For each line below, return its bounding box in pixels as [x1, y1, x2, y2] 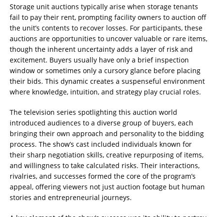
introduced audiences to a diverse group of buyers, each [10, 118, 193, 128]
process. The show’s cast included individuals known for [10, 139, 192, 149]
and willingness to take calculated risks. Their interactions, [10, 161, 200, 170]
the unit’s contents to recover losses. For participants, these [10, 23, 202, 33]
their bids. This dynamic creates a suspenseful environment [10, 77, 205, 86]
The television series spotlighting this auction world [10, 108, 177, 117]
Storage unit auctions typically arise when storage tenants [10, 2, 198, 12]
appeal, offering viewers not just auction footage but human [10, 182, 205, 192]
